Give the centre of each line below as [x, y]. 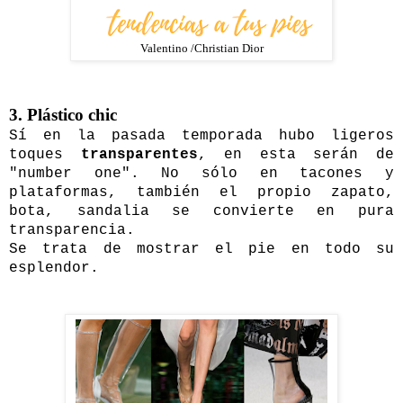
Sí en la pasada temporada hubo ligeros [201, 135]
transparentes [139, 154]
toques [45, 154]
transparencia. [72, 230]
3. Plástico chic [63, 114]
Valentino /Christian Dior [201, 48]
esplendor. [54, 268]
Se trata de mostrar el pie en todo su [201, 249]
